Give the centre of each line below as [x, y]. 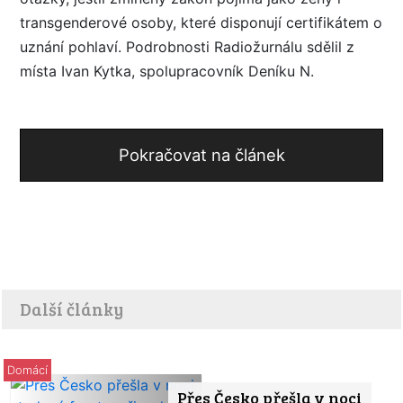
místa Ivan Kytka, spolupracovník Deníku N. [167, 71]
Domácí [27, 370]
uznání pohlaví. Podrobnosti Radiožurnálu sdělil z [187, 46]
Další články [72, 308]
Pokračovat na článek [201, 154]
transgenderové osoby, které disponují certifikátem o [201, 22]
